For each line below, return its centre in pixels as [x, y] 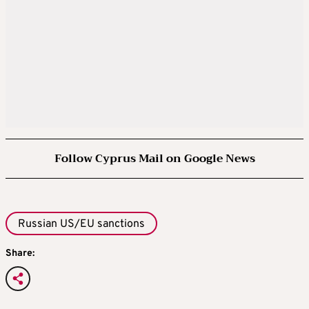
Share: [20, 254]
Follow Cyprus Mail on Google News [154, 158]
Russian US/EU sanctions [81, 224]
